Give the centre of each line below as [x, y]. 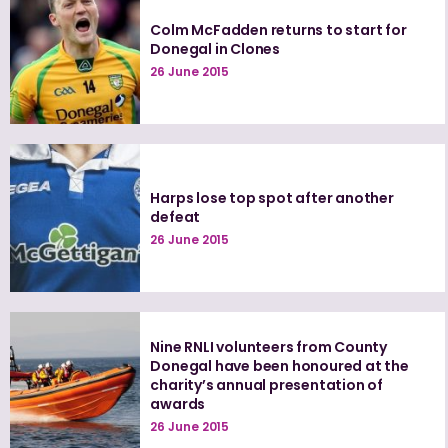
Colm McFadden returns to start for [278, 30]
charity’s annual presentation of [267, 385]
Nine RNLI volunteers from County [269, 347]
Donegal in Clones [215, 49]
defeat [175, 217]
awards [178, 404]
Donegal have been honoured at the [279, 366]
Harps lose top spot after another [272, 198]
